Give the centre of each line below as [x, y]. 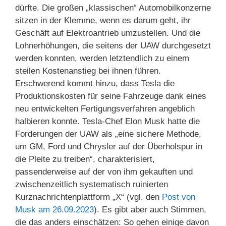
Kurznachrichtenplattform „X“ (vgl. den [89, 197]
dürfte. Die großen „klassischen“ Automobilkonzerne [113, 8]
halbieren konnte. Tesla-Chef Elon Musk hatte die [107, 122]
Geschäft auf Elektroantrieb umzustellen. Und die [108, 33]
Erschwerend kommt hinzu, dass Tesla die [95, 84]
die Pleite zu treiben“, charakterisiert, [85, 159]
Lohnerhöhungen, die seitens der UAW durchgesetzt [113, 46]
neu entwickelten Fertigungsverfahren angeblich [105, 109]
